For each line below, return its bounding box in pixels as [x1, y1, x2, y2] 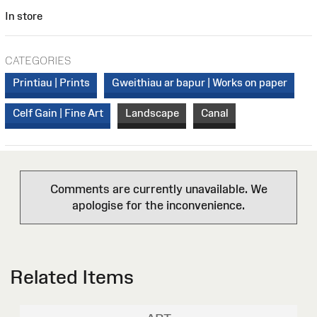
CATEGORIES [5, 54, 71, 67]
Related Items [10, 266, 134, 289]
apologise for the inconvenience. [72, 199, 245, 212]
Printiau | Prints [12, 76, 90, 88]
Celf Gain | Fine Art [12, 107, 103, 119]
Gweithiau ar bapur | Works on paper [111, 76, 287, 88]
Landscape [125, 107, 179, 119]
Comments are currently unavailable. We [50, 183, 267, 196]
